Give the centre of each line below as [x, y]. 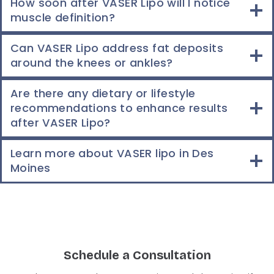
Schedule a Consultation [137, 255]
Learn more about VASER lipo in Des [112, 153]
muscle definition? [65, 17]
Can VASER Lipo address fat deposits [117, 48]
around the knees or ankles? [94, 63]
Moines [31, 168]
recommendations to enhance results [119, 108]
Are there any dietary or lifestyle [103, 93]
